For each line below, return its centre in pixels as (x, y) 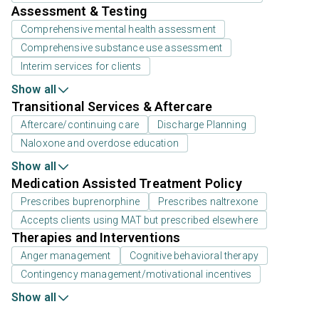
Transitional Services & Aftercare (112, 107)
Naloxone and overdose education (100, 143)
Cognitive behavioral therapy (194, 256)
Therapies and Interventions (96, 238)
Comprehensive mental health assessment (119, 30)
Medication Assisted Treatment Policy (127, 184)
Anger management (66, 256)
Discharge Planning (202, 125)
